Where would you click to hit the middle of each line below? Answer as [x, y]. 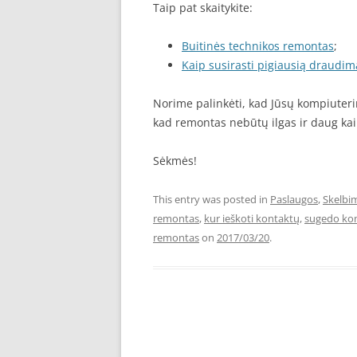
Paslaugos [294, 200]
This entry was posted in [212, 200]
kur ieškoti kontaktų [252, 219]
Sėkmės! [175, 161]
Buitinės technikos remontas [258, 46]
